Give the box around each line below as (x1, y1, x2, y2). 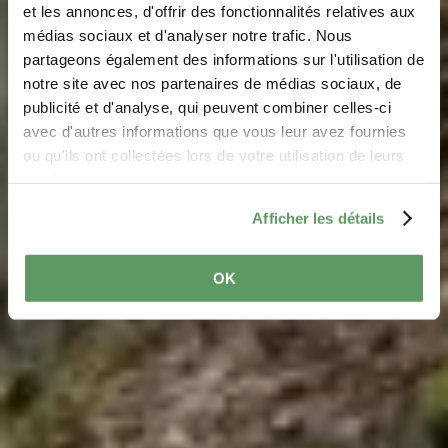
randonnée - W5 (86, 112, 362, 172)
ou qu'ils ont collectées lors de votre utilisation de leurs (23, 146, 405, 164)
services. (23, 170, 88, 188)
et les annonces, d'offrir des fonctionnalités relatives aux (23, 2, 416, 20)
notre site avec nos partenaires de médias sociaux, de (23, 74, 402, 92)
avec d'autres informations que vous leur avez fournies (23, 122, 406, 140)
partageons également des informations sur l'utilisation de (23, 50, 424, 68)
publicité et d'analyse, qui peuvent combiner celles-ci (23, 98, 391, 116)
